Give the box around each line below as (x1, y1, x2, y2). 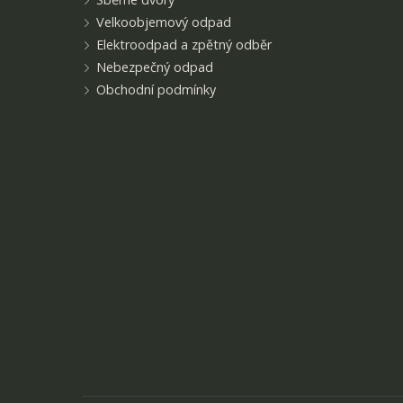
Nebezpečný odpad (96, 58, 213, 76)
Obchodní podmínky (96, 81, 216, 98)
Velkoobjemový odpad (96, 13, 231, 31)
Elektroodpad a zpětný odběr (96, 36, 272, 53)
